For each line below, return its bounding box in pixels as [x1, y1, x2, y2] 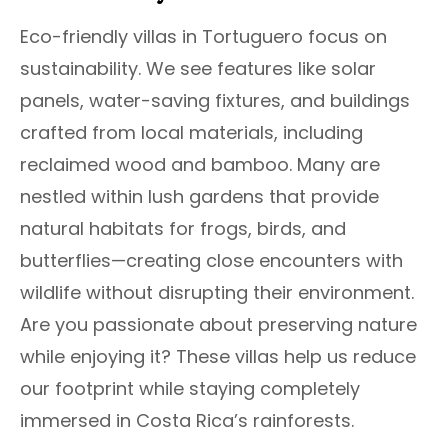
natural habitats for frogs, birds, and [20, 216, 346, 242]
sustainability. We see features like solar [20, 56, 376, 82]
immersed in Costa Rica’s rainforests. [20, 408, 354, 434]
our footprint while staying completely [20, 376, 360, 402]
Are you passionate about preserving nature [20, 312, 417, 338]
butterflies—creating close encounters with [20, 248, 403, 274]
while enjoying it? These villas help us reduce [20, 344, 416, 370]
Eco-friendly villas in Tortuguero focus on [20, 24, 387, 50]
